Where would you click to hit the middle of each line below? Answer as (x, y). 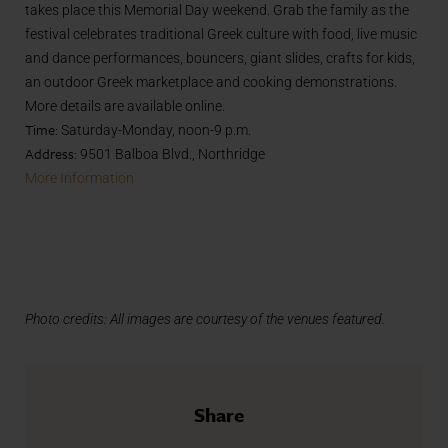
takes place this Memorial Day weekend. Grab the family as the (217, 10)
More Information (79, 178)
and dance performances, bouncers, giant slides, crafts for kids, (220, 58)
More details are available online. (125, 106)
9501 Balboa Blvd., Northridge (172, 154)
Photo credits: (66, 318)
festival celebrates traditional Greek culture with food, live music (221, 34)
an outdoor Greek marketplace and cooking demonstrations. (211, 82)
